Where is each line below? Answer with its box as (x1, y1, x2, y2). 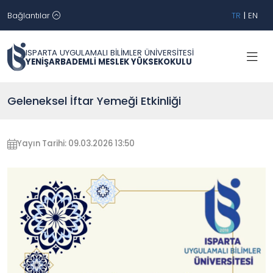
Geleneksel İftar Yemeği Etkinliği (7, 93, 181, 108)
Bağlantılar (7, 9, 52, 21)
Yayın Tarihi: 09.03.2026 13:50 (17, 138, 135, 149)
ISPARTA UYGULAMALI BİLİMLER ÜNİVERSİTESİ (26, 46, 194, 58)
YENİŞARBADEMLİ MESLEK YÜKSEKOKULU (26, 55, 192, 68)
